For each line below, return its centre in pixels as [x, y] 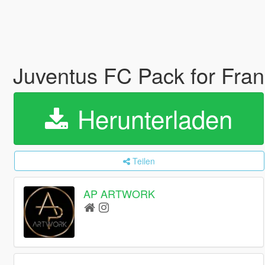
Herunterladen [151, 118]
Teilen [144, 161]
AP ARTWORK [119, 194]
